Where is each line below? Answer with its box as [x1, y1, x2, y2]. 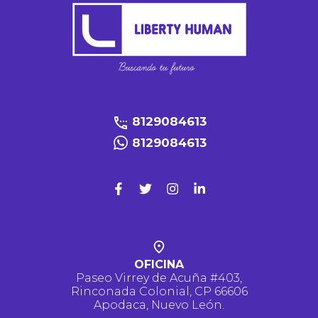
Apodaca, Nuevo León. [94, 298, 224, 312]
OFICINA [134, 258, 184, 271]
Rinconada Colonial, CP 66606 [70, 285, 248, 298]
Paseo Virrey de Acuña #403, [76, 271, 242, 285]
